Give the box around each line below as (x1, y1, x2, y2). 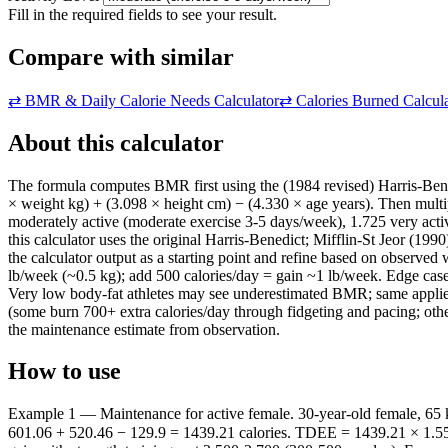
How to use (8, 358, 121, 385)
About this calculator (8, 129, 224, 156)
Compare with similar (8, 43, 234, 70)
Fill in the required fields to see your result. (8, 5, 277, 23)
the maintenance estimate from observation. (8, 320, 280, 338)
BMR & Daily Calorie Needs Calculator (25, 91, 279, 109)
